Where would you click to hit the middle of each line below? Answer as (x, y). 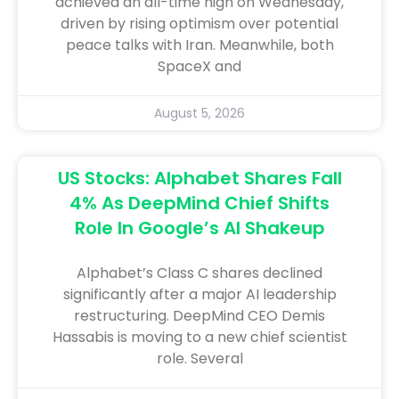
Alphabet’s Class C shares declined (199, 273)
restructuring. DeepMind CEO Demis (199, 315)
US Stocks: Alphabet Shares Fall (199, 178)
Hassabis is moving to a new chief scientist (199, 337)
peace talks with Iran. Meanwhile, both (199, 45)
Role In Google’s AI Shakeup (199, 228)
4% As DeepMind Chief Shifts (199, 203)
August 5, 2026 (199, 113)
